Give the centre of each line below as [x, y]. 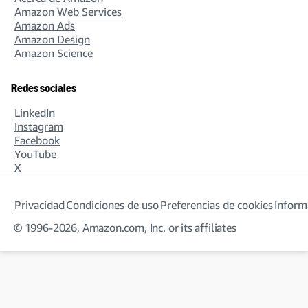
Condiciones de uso [112, 205]
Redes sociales [44, 88]
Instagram [39, 126]
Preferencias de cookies [217, 205]
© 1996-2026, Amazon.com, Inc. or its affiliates [125, 228]
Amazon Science [54, 53]
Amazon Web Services [68, 12]
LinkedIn [35, 113]
